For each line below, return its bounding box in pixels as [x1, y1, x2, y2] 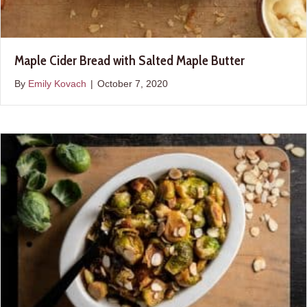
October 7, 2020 [97, 78, 168, 90]
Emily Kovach [28, 78, 86, 90]
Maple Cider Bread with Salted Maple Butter [14, 52, 245, 69]
